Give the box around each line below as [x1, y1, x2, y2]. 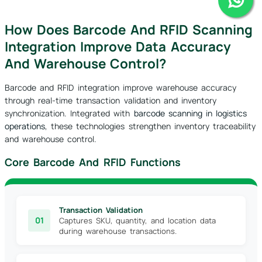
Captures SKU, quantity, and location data [59, 215, 216, 226]
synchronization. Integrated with [5, 108, 134, 119]
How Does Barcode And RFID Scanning [5, 20, 253, 39]
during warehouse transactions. [59, 226, 177, 237]
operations [5, 120, 45, 132]
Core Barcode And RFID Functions [5, 155, 181, 170]
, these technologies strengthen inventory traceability [45, 120, 256, 132]
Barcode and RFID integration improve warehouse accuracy [5, 82, 237, 94]
